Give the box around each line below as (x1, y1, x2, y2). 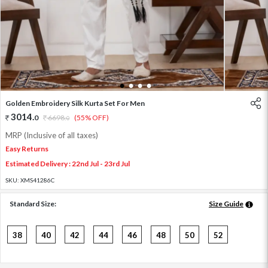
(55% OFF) (74, 112, 109, 122)
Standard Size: (10, 199, 56, 208)
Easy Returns (5, 144, 48, 153)
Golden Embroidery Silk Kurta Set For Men (5, 98, 145, 108)
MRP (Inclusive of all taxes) (5, 130, 98, 140)
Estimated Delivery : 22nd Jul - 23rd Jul (5, 159, 130, 168)
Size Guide (209, 199, 243, 208)
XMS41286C (20, 176, 54, 184)
